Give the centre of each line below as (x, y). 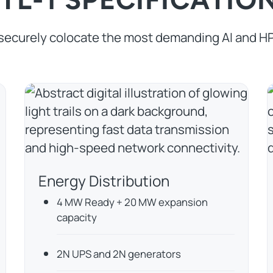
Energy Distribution (104, 181)
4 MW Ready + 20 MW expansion (133, 202)
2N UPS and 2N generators (119, 254)
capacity (77, 218)
